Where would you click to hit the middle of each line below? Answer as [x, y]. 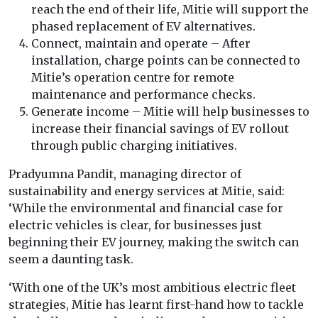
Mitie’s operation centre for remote [133, 78]
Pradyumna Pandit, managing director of [125, 174]
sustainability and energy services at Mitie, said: [147, 191]
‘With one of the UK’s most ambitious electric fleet [152, 288]
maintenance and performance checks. [145, 95]
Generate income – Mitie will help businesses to [170, 112]
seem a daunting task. [71, 259]
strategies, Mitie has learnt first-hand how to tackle [156, 305]
